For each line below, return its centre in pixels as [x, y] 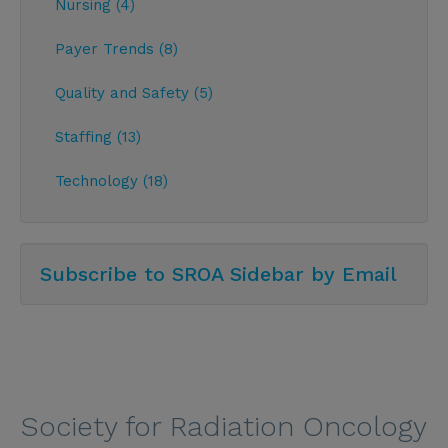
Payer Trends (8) [116, 48]
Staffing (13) [98, 136]
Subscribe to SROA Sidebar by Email [218, 273]
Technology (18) [111, 180]
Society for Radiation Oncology [224, 426]
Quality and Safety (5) [134, 92]
